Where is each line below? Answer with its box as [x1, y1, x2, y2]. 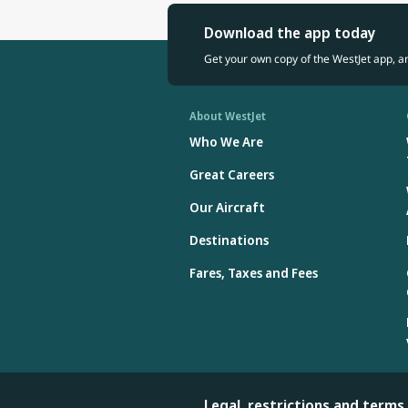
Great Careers [189, 166, 274, 184]
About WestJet [189, 108, 266, 125]
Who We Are [189, 133, 263, 151]
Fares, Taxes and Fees [189, 264, 318, 282]
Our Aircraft [189, 199, 265, 217]
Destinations [189, 231, 269, 250]
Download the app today [204, 23, 375, 44]
